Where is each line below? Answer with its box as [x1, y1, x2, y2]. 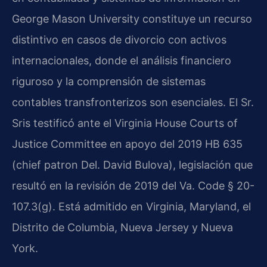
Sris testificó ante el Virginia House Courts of [12, 117, 238, 130]
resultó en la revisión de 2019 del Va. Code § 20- [12, 179, 254, 193]
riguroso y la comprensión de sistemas [12, 75, 206, 88]
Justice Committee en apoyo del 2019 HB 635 [12, 138, 243, 151]
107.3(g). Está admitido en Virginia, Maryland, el [12, 200, 251, 213]
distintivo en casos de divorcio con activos [12, 33, 226, 46]
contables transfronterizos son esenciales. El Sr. [12, 96, 254, 109]
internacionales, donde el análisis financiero [12, 54, 231, 67]
